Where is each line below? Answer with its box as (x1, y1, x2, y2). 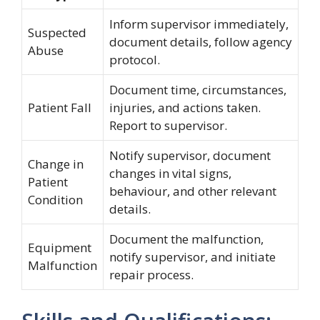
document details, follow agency (109, 34, 292, 50)
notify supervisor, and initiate (109, 249, 276, 265)
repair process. (109, 266, 194, 283)
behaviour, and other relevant (109, 183, 276, 199)
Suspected (28, 24, 86, 41)
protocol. (109, 51, 160, 68)
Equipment (28, 239, 91, 256)
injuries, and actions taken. (109, 99, 261, 116)
